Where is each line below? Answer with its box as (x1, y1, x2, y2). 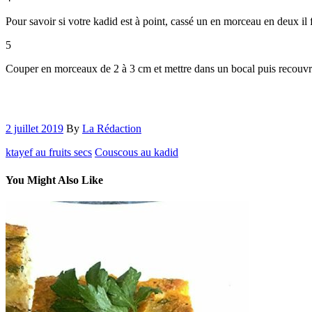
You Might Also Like (6, 173, 103, 186)
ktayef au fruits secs (6, 146, 92, 159)
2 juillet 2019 (6, 123, 63, 135)
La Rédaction (82, 123, 141, 135)
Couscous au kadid (95, 146, 178, 159)
